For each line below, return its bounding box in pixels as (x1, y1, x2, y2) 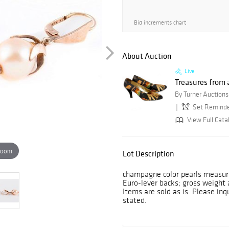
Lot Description (123, 148, 174, 159)
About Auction (122, 51, 172, 61)
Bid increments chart (134, 19, 186, 26)
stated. (123, 195, 147, 205)
